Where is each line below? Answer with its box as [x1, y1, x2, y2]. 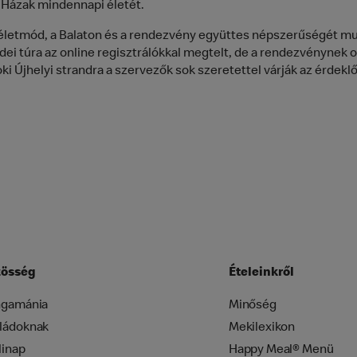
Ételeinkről [228, 266, 294, 280]
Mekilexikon [228, 321, 296, 335]
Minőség [228, 299, 277, 312]
